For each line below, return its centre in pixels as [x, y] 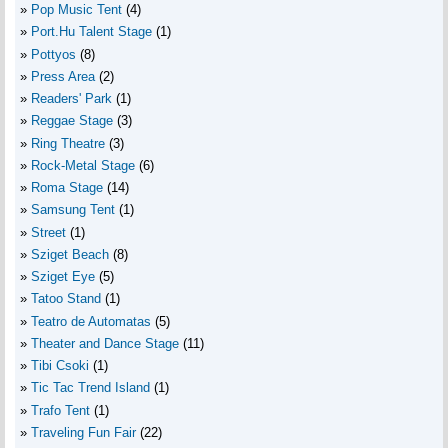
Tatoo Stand [66, 299]
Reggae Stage [72, 121]
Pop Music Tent [76, 10]
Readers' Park [71, 99]
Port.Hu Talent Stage [91, 32]
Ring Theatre [68, 143]
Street [48, 232]
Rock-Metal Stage [83, 165]
